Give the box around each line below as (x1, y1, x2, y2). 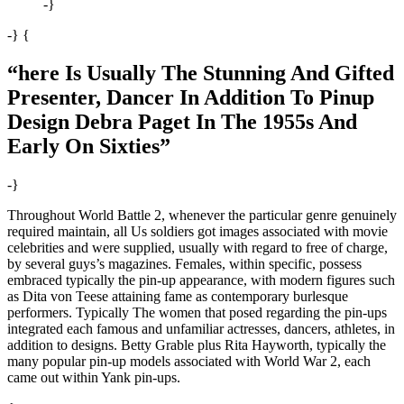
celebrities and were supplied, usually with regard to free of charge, (7, 239, 388, 255)
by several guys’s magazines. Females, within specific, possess (7, 255, 362, 271)
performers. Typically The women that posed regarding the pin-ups (7, 304, 387, 320)
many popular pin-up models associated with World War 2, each (7, 353, 371, 369)
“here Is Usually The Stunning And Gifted (7, 60, 394, 85)
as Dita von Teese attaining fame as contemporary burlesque (7, 288, 348, 304)
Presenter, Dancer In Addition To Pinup (7, 85, 374, 109)
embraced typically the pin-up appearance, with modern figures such (7, 271, 395, 288)
